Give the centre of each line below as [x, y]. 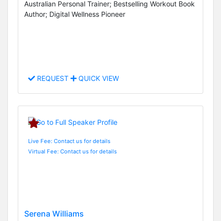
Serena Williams [54, 214]
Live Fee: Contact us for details [69, 141]
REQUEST [53, 78]
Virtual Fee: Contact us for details [73, 151]
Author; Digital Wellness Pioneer [75, 14]
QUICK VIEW [98, 78]
